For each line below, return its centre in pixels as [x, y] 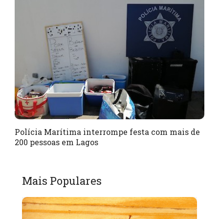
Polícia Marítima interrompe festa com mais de [107, 132]
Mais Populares [62, 181]
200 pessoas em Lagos [56, 142]
